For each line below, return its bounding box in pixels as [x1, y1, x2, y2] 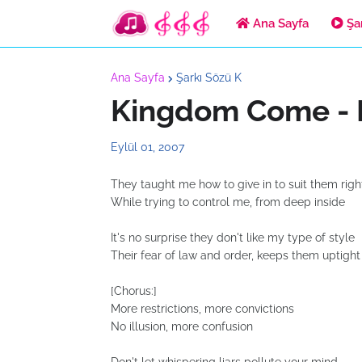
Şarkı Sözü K [176, 71, 242, 84]
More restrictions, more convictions [111, 302, 294, 315]
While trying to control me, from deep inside [111, 196, 345, 208]
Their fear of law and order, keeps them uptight [111, 249, 360, 262]
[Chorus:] [111, 284, 157, 297]
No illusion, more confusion [111, 320, 253, 333]
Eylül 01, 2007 [111, 141, 184, 154]
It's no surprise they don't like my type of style [111, 231, 355, 244]
